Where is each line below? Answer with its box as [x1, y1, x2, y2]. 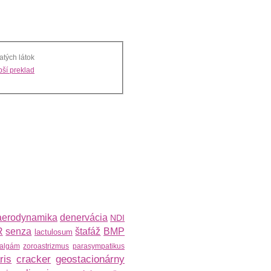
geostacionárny [56, 253, 125, 265]
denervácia [60, 212, 108, 223]
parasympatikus [73, 242, 125, 250]
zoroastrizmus [23, 242, 70, 250]
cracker [16, 253, 51, 265]
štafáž [75, 226, 101, 237]
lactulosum [34, 227, 73, 237]
